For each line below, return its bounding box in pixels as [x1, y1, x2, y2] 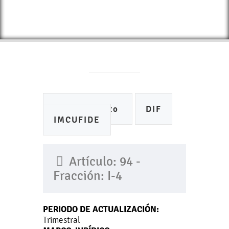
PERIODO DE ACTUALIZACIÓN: [43, 203, 159, 215]
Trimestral [43, 215, 80, 225]
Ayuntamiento [54, 104, 122, 114]
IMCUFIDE [54, 114, 100, 125]
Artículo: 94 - [66, 154, 141, 169]
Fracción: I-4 [53, 169, 122, 183]
